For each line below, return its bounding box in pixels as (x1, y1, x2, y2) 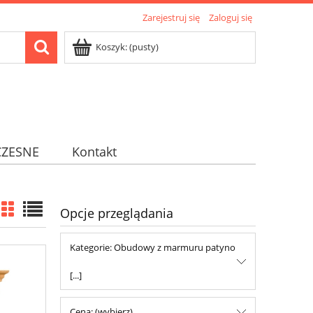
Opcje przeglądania (60, 205, 173, 221)
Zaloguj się (209, 11, 252, 24)
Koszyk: (96, 41, 127, 53)
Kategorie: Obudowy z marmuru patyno (70, 241, 235, 254)
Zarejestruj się (143, 11, 200, 24)
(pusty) (129, 41, 159, 53)
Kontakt (71, 143, 117, 161)
